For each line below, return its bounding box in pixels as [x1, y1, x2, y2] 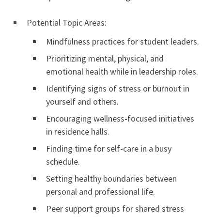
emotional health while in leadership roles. [46, 66, 198, 77]
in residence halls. [46, 126, 109, 138]
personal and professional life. [46, 186, 155, 198]
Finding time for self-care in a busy [46, 143, 171, 155]
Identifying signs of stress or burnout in [46, 83, 189, 94]
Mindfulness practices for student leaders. [46, 36, 199, 47]
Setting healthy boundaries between [46, 173, 177, 185]
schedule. [46, 156, 80, 168]
